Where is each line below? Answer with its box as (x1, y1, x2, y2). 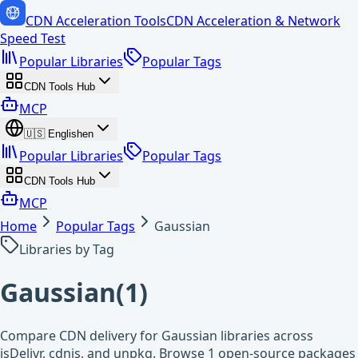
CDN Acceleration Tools (26, 12, 166, 30)
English (48, 128, 82, 140)
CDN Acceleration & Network (166, 12, 340, 30)
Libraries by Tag (19, 241, 114, 258)
